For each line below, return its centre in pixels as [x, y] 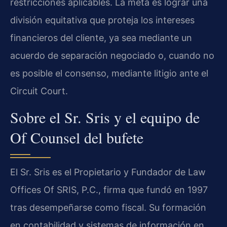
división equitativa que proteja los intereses [102, 20]
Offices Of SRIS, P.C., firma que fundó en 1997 [109, 190]
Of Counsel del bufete [77, 138]
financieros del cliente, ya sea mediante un [101, 38]
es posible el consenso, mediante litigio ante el [109, 73]
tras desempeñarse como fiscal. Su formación [108, 208]
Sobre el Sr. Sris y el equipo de [105, 117]
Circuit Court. [39, 91]
